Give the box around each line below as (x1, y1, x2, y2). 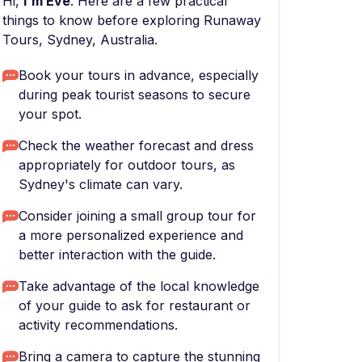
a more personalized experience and (19, 227, 243, 243)
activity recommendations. (19, 317, 178, 333)
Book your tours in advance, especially (19, 67, 259, 83)
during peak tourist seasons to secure (19, 86, 250, 103)
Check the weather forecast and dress (19, 137, 254, 154)
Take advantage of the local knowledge (19, 278, 259, 294)
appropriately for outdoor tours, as (19, 157, 235, 173)
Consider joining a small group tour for (19, 208, 256, 224)
